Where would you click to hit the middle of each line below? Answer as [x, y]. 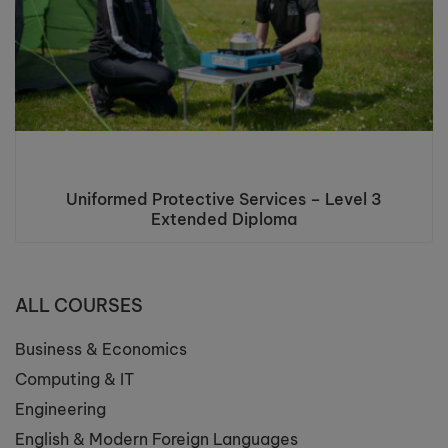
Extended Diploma [224, 219]
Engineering [60, 409]
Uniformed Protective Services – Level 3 [224, 199]
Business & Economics [101, 349]
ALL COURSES [79, 306]
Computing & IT [74, 379]
